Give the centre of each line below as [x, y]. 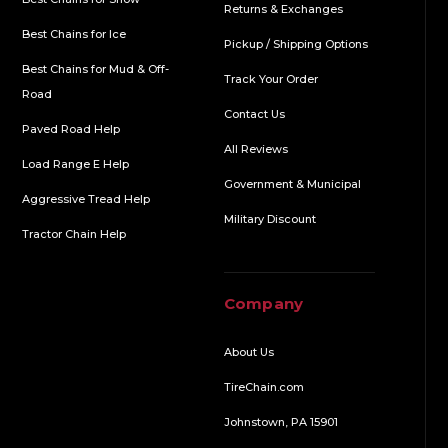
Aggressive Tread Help [86, 198]
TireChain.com [263, 386]
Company [263, 303]
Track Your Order [270, 78]
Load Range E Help [76, 163]
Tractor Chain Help [74, 233]
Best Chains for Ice [74, 33]
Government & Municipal [292, 183]
